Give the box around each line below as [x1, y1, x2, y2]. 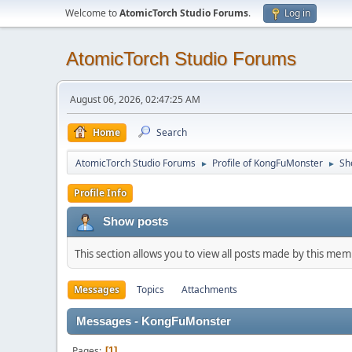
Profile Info [74, 186, 126, 200]
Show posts [103, 214, 168, 228]
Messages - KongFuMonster [76, 315, 231, 328]
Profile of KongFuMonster [212, 156, 323, 170]
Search [156, 126, 187, 139]
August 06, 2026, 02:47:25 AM [70, 93, 200, 106]
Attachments [181, 283, 237, 296]
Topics [137, 283, 164, 296]
